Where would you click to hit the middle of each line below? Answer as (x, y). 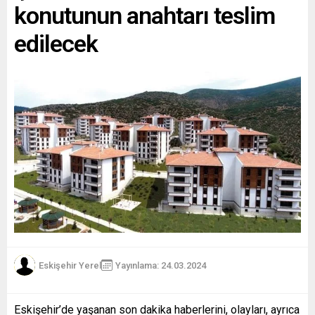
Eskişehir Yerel (70, 265)
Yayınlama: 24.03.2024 (161, 265)
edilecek (56, 43)
